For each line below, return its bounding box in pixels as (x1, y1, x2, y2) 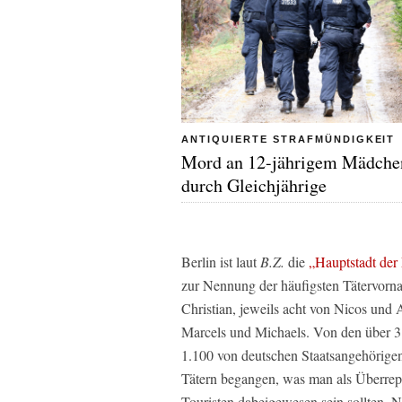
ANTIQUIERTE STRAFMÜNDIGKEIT (181, 133, 396, 144)
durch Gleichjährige (181, 172, 327, 197)
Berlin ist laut (181, 252, 260, 271)
